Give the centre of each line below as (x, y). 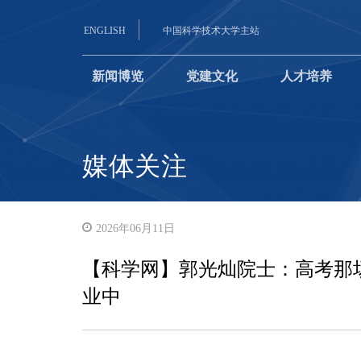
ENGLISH (105, 31)
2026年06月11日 (135, 228)
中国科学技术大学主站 (211, 31)
